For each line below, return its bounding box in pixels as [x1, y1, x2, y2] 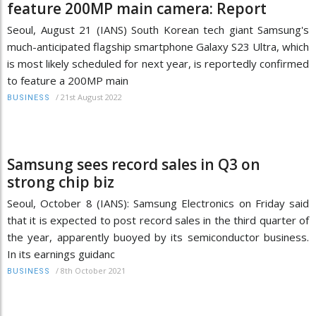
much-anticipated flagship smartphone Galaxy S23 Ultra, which [7, 39, 309, 54]
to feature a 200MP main [7, 73, 128, 87]
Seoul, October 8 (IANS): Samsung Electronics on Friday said [7, 195, 309, 210]
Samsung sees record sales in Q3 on [7, 154, 260, 174]
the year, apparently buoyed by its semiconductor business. [7, 229, 309, 244]
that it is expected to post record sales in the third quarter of [7, 212, 309, 227]
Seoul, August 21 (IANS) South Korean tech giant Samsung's [7, 22, 309, 37]
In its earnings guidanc [7, 246, 115, 261]
